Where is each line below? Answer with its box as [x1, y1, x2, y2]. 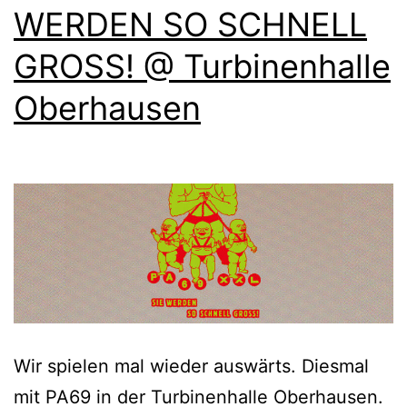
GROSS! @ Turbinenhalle [14, 45, 391, 86]
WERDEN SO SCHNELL [14, 4, 367, 45]
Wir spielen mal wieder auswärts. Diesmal [14, 355, 369, 378]
